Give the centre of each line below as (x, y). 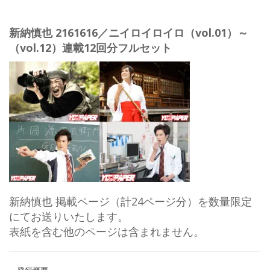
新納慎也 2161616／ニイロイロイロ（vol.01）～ (129, 32)
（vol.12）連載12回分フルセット (90, 47)
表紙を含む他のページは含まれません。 (107, 231)
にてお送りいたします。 (69, 216)
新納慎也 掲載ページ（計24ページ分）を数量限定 (130, 201)
